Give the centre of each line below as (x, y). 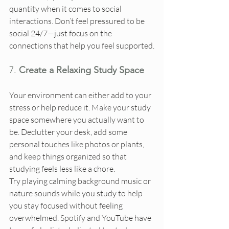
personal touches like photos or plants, (77, 144)
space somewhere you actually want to (77, 120)
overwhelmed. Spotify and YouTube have (81, 218)
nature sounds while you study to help (77, 193)
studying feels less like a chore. (62, 169)
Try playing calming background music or (81, 181)
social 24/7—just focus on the (61, 33)
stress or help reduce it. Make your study (81, 108)
